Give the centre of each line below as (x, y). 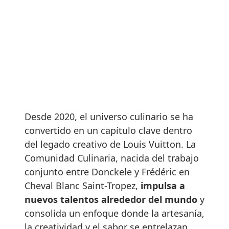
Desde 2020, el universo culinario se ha (109, 117)
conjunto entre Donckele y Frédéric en (107, 172)
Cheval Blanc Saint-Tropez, (83, 186)
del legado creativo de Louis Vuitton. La (110, 144)
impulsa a (163, 186)
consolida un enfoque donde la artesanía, (114, 213)
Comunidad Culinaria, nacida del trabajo (112, 158)
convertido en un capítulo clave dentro (108, 131)
